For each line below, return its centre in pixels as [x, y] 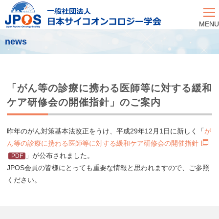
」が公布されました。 [60, 155]
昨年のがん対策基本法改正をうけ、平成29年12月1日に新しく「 [106, 131]
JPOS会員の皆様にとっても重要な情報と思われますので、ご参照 [108, 167]
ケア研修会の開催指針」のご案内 [84, 102]
